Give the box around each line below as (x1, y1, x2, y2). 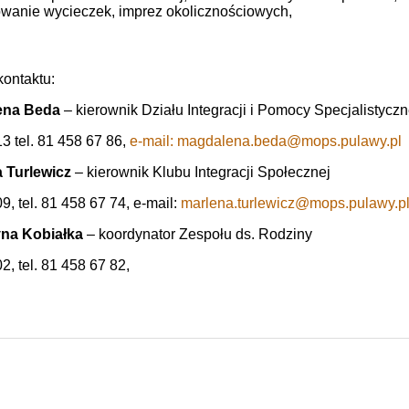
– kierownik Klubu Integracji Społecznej (71, 164, 330, 180)
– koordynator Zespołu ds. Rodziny (83, 226, 312, 242)
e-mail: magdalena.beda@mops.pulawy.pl (130, 133, 402, 149)
